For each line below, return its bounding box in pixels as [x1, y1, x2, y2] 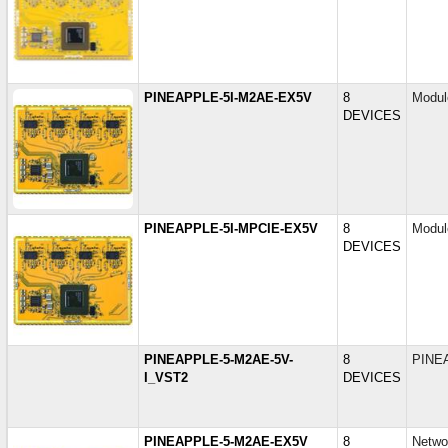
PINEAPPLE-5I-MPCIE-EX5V [144, 221, 318, 236]
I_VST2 [144, 370, 188, 385]
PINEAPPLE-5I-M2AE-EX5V [144, 90, 312, 105]
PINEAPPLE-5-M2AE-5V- [144, 352, 293, 367]
